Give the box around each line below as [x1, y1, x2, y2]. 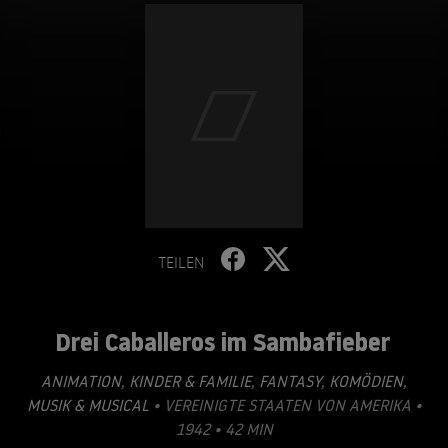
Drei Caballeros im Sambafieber [55, 325, 390, 359]
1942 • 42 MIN [175, 419, 273, 439]
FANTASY [255, 371, 321, 391]
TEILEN [158, 252, 204, 272]
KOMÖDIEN [325, 371, 403, 391]
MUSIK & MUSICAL [26, 395, 149, 415]
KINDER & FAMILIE [125, 371, 251, 391]
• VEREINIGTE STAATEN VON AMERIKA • [148, 395, 422, 415]
